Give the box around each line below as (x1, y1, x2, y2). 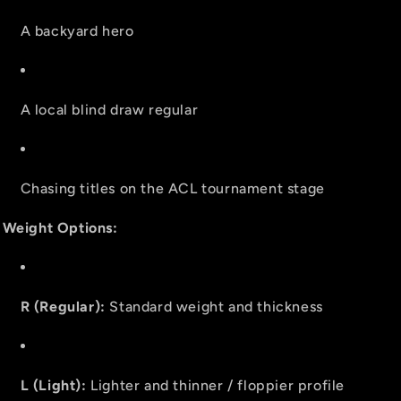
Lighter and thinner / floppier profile (86, 377, 345, 394)
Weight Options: (2, 219, 118, 236)
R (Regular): (20, 298, 106, 315)
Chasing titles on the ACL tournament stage (20, 180, 325, 197)
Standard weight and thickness (105, 298, 323, 315)
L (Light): (20, 377, 87, 394)
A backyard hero (20, 22, 134, 39)
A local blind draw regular (20, 101, 199, 118)
